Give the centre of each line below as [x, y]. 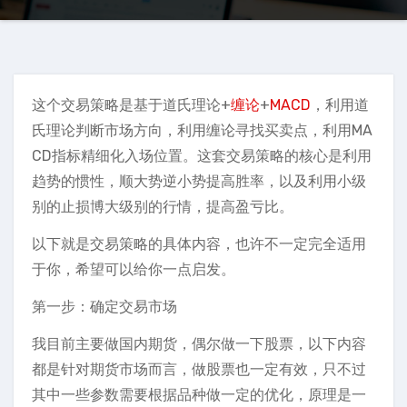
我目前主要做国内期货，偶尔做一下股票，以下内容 [199, 344]
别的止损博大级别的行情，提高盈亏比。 [163, 207]
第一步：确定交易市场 [104, 307]
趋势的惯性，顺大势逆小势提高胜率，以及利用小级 [199, 181]
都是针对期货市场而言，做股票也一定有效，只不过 [199, 369]
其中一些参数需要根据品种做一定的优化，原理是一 [199, 395]
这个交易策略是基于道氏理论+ [131, 105]
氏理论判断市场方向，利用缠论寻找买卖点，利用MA [202, 130]
